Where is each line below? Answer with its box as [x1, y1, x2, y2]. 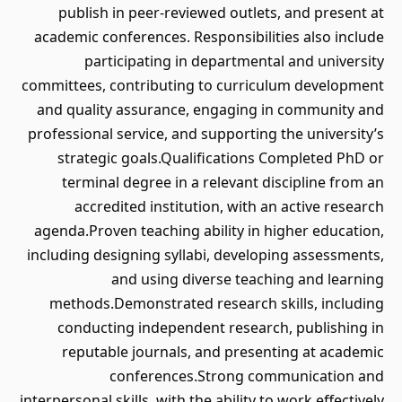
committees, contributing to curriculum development [22, 75, 384, 95]
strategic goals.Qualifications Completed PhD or [57, 148, 384, 168]
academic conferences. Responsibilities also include [34, 27, 384, 47]
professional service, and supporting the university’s [28, 124, 384, 144]
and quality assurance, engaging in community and [37, 100, 384, 119]
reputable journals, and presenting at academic [62, 342, 384, 362]
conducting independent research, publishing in [57, 318, 384, 337]
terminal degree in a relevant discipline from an [62, 172, 384, 192]
